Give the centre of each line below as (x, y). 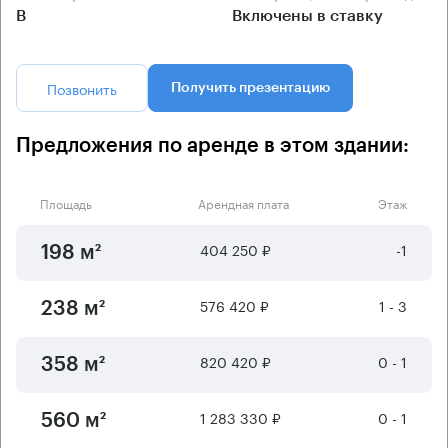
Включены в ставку (307, 16)
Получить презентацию (250, 88)
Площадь (66, 203)
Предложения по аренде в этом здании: (212, 146)
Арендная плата (243, 203)
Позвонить (82, 88)
